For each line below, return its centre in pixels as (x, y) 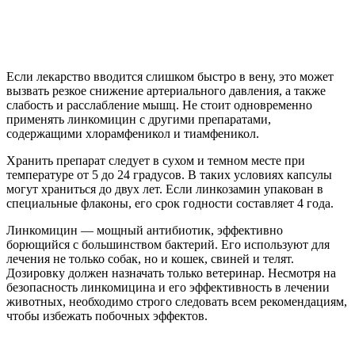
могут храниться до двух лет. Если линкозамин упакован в (165, 189)
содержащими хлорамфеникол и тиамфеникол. (133, 133)
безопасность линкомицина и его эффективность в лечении (168, 287)
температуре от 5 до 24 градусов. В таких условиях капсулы (169, 174)
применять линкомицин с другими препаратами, (139, 119)
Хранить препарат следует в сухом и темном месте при (156, 160)
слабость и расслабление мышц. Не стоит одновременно (159, 105)
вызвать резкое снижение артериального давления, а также (166, 90)
